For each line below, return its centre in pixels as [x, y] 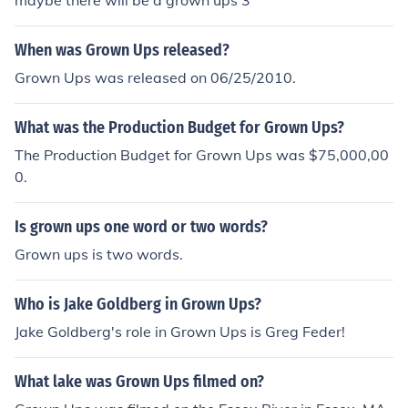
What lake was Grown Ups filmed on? [139, 382]
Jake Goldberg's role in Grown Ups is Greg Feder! [180, 331]
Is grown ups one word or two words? [141, 227]
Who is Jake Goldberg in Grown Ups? [138, 304]
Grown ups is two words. [99, 254]
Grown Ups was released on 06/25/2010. [155, 77]
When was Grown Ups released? [122, 50]
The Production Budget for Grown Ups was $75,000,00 [202, 155]
